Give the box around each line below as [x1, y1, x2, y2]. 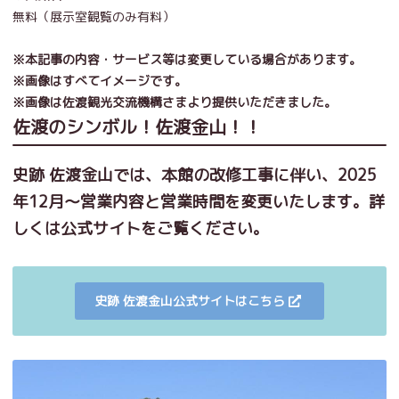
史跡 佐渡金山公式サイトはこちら [94, 291, 285, 309]
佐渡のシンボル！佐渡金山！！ [12, 113, 262, 139]
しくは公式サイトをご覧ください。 [12, 216, 269, 240]
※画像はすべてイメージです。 [12, 71, 187, 89]
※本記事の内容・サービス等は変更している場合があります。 [12, 50, 362, 68]
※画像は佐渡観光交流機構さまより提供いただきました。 [12, 93, 337, 110]
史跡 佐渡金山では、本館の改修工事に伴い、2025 [12, 163, 377, 186]
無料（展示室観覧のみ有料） [12, 7, 175, 25]
